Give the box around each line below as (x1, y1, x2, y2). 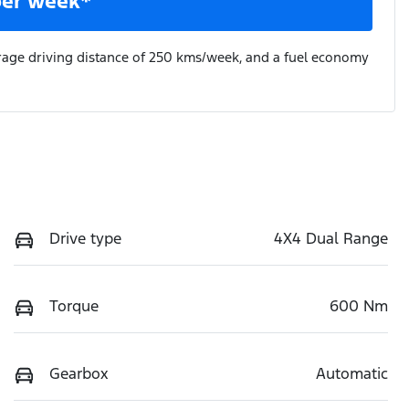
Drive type (49, 227, 121, 248)
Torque (49, 295, 99, 316)
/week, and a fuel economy (202, 47, 369, 66)
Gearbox (49, 362, 109, 383)
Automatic (316, 362, 388, 383)
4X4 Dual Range (274, 227, 388, 248)
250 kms (149, 47, 202, 66)
